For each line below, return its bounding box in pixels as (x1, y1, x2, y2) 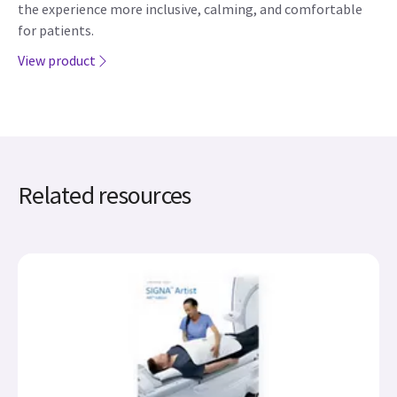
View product (18, 51, 96, 69)
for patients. (18, 21, 94, 39)
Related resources (18, 179, 191, 211)
